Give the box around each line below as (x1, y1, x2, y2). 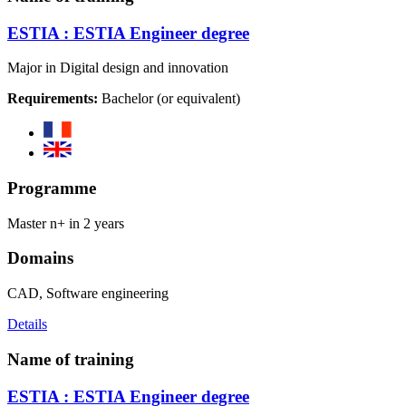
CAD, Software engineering (7, 285, 169, 302)
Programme (7, 179, 96, 198)
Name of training (7, 349, 134, 369)
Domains (7, 248, 73, 268)
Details (7, 316, 47, 333)
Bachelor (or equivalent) (98, 91, 240, 107)
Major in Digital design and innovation (7, 60, 228, 76)
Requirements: (7, 91, 98, 107)
